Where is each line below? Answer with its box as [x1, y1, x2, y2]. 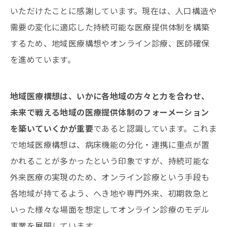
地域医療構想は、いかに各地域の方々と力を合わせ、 [10, 89, 210, 102]
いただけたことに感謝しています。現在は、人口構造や [10, 4, 217, 17]
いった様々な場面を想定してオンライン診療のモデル [10, 203, 210, 215]
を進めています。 [10, 53, 76, 65]
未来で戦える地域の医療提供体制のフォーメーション [10, 105, 209, 118]
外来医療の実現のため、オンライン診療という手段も [10, 170, 210, 183]
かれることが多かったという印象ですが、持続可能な [10, 154, 210, 167]
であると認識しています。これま [93, 122, 217, 134]
